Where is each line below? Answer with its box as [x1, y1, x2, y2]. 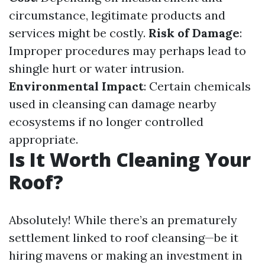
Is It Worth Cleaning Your [9, 146, 251, 172]
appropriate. [9, 131, 78, 147]
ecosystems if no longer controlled [9, 114, 203, 129]
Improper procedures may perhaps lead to [9, 43, 246, 58]
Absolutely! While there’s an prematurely [9, 212, 237, 227]
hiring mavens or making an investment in [9, 247, 243, 263]
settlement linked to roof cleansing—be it [9, 230, 238, 245]
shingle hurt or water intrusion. [9, 60, 184, 76]
